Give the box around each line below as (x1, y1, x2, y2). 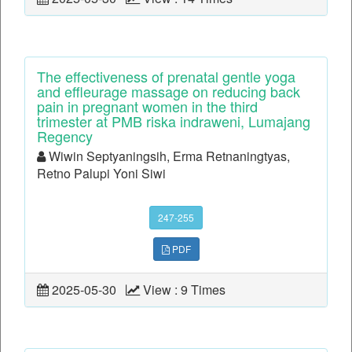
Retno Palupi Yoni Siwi (37, 164, 166, 183)
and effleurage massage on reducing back (37, 81, 300, 102)
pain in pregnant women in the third (37, 96, 258, 117)
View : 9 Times (140, 280, 232, 299)
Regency (37, 126, 93, 147)
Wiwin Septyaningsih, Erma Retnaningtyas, (46, 147, 290, 166)
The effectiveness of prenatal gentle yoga (37, 66, 295, 87)
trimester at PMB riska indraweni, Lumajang (37, 111, 310, 132)
